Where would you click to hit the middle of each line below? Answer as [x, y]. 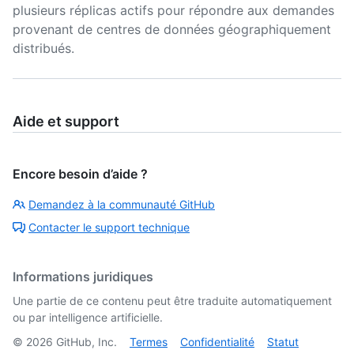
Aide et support [66, 121]
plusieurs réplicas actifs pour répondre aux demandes [173, 10]
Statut [283, 342]
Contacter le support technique [109, 227]
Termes [149, 342]
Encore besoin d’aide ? [80, 174]
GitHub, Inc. [85, 342]
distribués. [43, 48]
